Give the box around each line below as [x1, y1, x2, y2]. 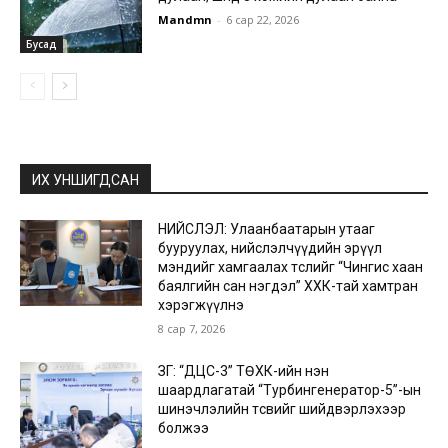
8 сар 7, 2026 [158, 321, 226, 337]
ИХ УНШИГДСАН [32, 172, 139, 189]
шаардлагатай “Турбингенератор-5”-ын [158, 382, 422, 399]
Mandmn [158, 11, 213, 27]
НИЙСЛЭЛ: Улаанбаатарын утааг [158, 221, 376, 238]
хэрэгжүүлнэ [158, 297, 245, 314]
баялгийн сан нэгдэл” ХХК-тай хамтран [158, 278, 419, 295]
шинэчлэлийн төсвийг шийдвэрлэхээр [158, 401, 407, 418]
